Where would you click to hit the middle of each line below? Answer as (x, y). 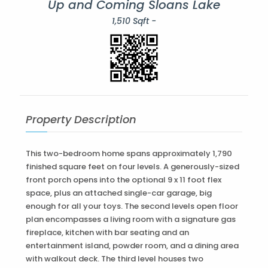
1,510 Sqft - (134, 21)
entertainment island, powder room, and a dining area (132, 246)
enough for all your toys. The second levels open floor (132, 206)
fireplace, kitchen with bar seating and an (107, 233)
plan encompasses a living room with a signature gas (130, 220)
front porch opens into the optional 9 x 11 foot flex (123, 180)
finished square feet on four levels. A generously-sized (132, 167)
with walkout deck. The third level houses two (114, 259)
